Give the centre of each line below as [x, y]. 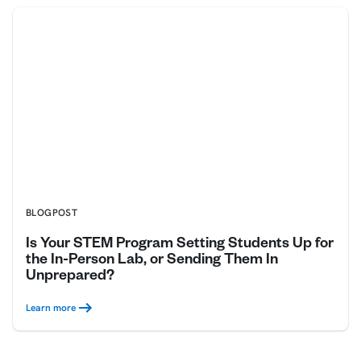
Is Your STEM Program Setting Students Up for [180, 245]
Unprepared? [70, 278]
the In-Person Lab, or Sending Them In [152, 261]
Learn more [51, 308]
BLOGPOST [52, 213]
